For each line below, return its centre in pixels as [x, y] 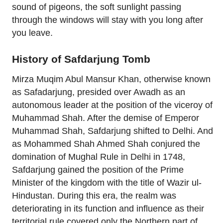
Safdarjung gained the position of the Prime [98, 169]
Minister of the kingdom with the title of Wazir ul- [107, 182]
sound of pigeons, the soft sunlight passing [97, 7]
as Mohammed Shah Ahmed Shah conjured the [106, 144]
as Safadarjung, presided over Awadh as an [99, 92]
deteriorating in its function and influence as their [108, 208]
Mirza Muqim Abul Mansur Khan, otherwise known [111, 79]
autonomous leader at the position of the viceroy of [112, 105]
